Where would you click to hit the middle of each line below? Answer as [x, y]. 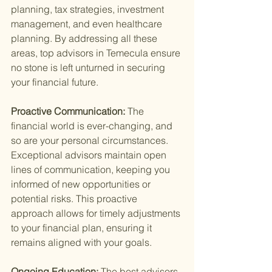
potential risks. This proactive [75, 199]
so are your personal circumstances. [91, 141]
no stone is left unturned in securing [89, 68]
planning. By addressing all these [85, 39]
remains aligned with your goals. [81, 243]
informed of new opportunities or [82, 184]
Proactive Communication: [69, 111]
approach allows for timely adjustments [97, 213]
